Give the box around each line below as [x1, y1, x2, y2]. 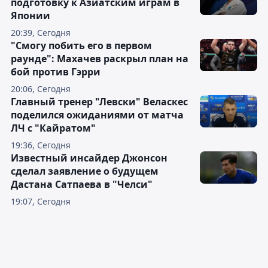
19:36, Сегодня [11, 139, 71, 151]
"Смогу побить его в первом [11, 39, 152, 53]
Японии [11, 9, 50, 23]
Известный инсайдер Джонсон [11, 151, 167, 165]
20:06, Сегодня [11, 83, 71, 95]
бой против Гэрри [11, 65, 100, 79]
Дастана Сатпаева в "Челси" [11, 178, 153, 191]
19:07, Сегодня [11, 196, 71, 208]
